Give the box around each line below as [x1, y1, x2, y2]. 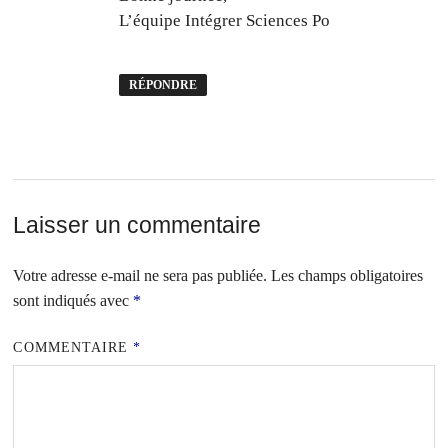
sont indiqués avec [13, 291, 134, 309]
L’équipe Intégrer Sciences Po [119, 11, 331, 31]
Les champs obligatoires [271, 266, 424, 284]
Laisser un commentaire [13, 211, 262, 238]
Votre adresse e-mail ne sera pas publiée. [13, 266, 268, 284]
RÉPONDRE [129, 77, 198, 92]
